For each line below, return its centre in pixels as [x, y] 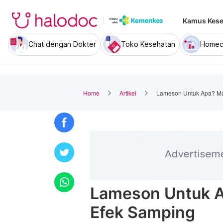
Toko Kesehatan [148, 44]
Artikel [128, 93]
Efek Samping [143, 212]
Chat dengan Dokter [62, 44]
